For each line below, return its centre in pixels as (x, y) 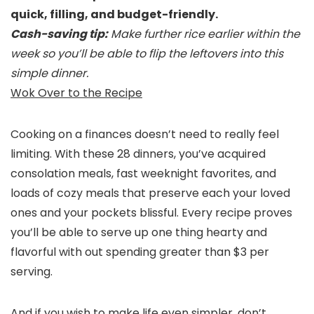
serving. (32, 272)
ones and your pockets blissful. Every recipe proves (151, 213)
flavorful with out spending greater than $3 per (140, 252)
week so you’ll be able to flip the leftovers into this (147, 54)
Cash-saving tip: (59, 34)
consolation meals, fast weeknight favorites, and (143, 174)
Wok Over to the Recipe (76, 93)
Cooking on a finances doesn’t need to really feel (145, 135)
